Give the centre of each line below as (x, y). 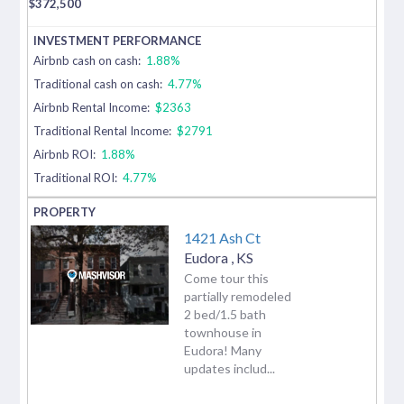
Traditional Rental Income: (103, 130)
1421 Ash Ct (222, 237)
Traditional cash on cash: (98, 83)
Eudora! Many (223, 350)
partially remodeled (238, 296)
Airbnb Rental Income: (93, 107)
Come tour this (226, 278)
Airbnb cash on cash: (89, 60)
